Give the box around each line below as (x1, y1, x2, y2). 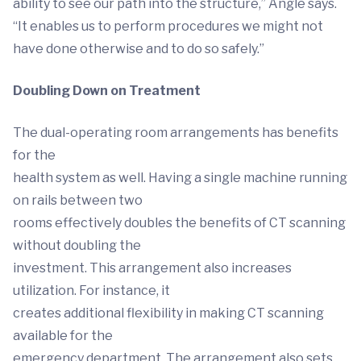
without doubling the (13, 238, 141, 254)
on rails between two (13, 193, 143, 209)
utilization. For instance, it (13, 283, 170, 299)
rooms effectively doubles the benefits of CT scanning (13, 215, 346, 231)
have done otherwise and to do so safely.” (13, 41, 264, 57)
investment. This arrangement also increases (13, 260, 292, 276)
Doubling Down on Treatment (13, 83, 201, 99)
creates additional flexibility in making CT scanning (13, 305, 324, 322)
